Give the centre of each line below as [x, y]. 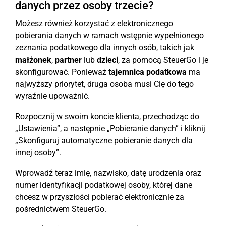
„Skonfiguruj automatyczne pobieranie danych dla [104, 140]
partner [68, 60]
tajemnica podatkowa [148, 72]
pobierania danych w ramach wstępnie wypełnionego [109, 35]
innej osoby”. [38, 152]
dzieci [107, 60]
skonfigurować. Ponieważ [62, 72]
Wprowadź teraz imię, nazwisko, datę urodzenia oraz [108, 173]
